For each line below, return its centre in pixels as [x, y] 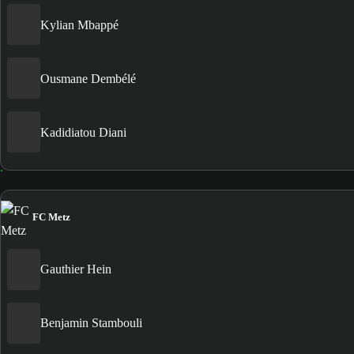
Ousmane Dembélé [88, 78]
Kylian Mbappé [79, 24]
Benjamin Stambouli [91, 323]
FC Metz [51, 217]
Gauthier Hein [76, 269]
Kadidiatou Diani [83, 132]
